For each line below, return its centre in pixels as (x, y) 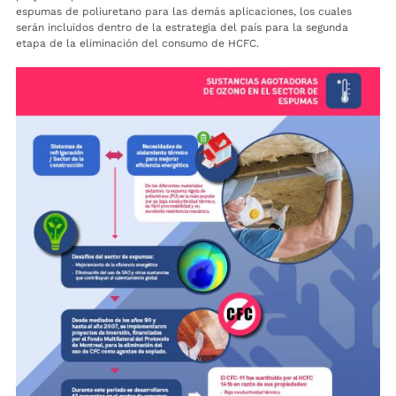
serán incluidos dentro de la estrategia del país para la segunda (182, 28)
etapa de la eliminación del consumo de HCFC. (137, 44)
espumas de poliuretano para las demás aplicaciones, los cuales (184, 12)
